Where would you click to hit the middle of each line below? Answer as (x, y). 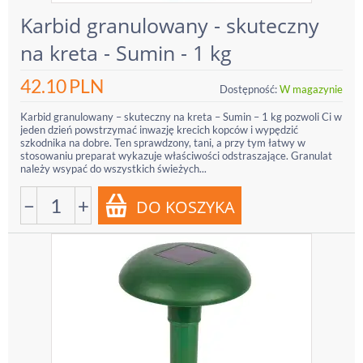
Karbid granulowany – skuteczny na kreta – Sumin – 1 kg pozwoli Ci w (181, 117)
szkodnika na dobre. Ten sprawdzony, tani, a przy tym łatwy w (163, 143)
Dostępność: (248, 89)
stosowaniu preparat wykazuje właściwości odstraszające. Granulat (176, 156)
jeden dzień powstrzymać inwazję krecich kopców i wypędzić (159, 130)
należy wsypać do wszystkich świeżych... (113, 169)
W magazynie (311, 89)
